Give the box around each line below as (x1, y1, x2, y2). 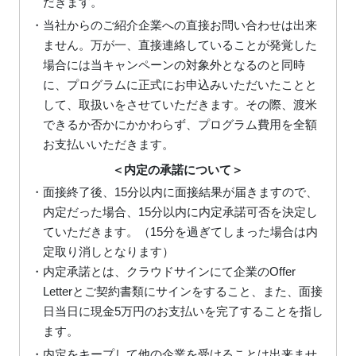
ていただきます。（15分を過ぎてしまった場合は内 (42, 224, 318, 238)
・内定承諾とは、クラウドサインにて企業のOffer (30, 264, 296, 278)
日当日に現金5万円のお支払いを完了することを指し (42, 304, 323, 318)
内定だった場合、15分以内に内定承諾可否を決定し (42, 204, 318, 219)
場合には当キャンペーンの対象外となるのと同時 (42, 58, 305, 72)
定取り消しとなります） (42, 244, 174, 258)
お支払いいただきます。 (42, 137, 174, 152)
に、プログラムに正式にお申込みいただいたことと (42, 78, 317, 92)
